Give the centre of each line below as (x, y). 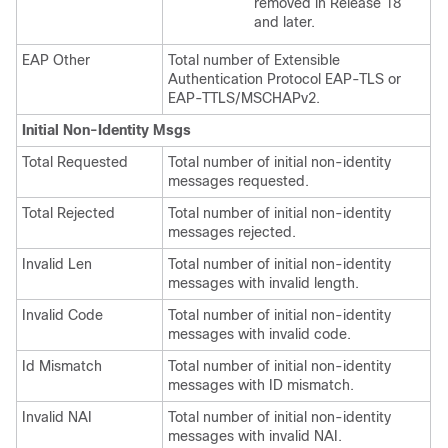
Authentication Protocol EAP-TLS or (284, 79)
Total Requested (75, 162)
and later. (284, 22)
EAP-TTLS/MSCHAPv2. (244, 98)
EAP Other (56, 60)
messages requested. (238, 181)
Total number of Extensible (254, 60)
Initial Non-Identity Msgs (106, 130)
